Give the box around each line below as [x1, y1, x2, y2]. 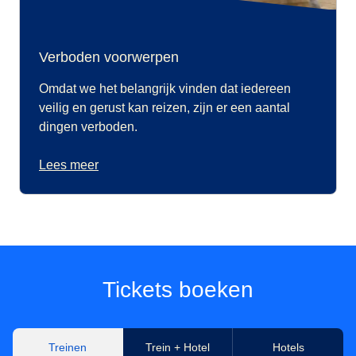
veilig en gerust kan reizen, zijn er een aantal [39, 101, 290, 115]
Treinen [48, 341, 87, 354]
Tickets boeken [103, 277, 253, 303]
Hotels [272, 341, 304, 354]
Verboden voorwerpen [39, 49, 179, 66]
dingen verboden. [39, 120, 137, 134]
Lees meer [39, 158, 99, 172]
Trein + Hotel [145, 341, 210, 354]
